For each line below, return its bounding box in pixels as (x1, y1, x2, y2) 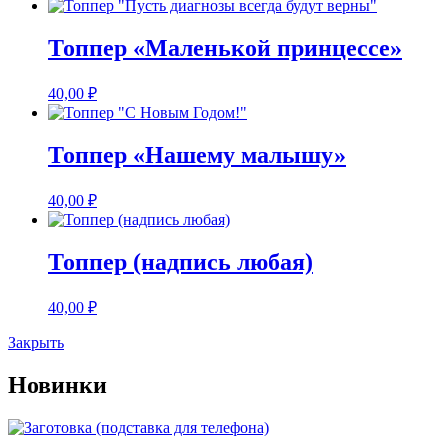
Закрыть (8, 333, 64, 351)
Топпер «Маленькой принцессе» (48, 35, 402, 62)
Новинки (8, 371, 107, 398)
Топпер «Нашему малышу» (48, 141, 346, 168)
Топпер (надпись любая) (48, 248, 313, 275)
